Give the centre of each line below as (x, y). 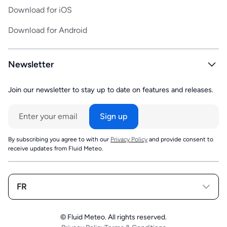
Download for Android (48, 30)
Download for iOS (40, 10)
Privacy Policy (129, 139)
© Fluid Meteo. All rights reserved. (113, 217)
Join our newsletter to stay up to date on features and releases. (111, 89)
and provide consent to (180, 139)
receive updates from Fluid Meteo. (56, 148)
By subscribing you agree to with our (59, 139)
